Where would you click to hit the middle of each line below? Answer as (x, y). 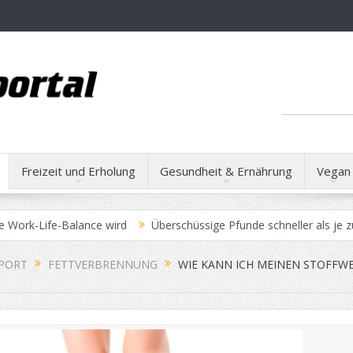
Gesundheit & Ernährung (226, 171)
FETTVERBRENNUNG (102, 264)
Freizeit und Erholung (78, 171)
